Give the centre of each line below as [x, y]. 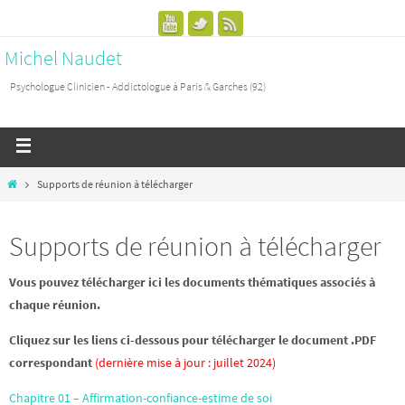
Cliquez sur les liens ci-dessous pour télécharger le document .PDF [193, 340]
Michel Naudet [63, 58]
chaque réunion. [55, 305]
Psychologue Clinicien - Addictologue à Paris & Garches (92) [138, 86]
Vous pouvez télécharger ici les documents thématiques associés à [192, 282]
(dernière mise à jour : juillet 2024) [185, 363]
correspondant [52, 363]
